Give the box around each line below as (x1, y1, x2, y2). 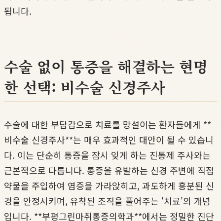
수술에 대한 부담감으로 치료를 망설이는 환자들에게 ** (4, 118, 211, 131)
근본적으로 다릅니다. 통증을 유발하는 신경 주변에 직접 (4, 164, 214, 177)
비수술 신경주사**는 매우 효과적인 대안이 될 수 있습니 (4, 133, 214, 147)
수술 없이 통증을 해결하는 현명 (4, 55, 208, 77)
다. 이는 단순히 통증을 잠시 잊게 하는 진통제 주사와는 (4, 148, 211, 162)
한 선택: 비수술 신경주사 (4, 76, 165, 98)
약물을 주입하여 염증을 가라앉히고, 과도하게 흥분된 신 (4, 179, 214, 192)
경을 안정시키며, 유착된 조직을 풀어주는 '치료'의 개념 (4, 194, 211, 208)
